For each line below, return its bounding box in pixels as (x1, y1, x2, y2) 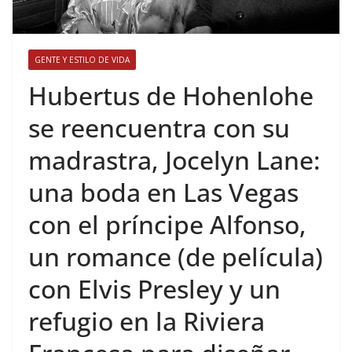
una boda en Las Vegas (28, 174, 299, 209)
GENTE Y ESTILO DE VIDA (35, 53, 130, 65)
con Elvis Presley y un (28, 271, 280, 306)
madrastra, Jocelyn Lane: (28, 142, 321, 177)
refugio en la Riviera (28, 303, 265, 338)
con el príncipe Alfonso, (28, 207, 306, 241)
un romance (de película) (28, 239, 323, 273)
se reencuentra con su (28, 110, 290, 145)
